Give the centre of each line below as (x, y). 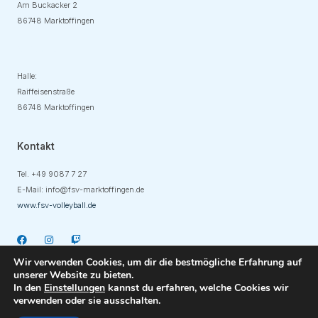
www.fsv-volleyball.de (56, 205)
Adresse (38, 48)
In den (29, 288)
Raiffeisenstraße (46, 91)
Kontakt (36, 146)
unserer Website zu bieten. (73, 275)
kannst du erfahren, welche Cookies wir (197, 288)
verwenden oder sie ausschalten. (87, 301)
